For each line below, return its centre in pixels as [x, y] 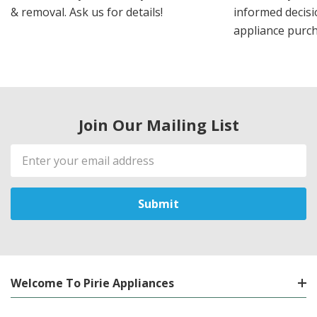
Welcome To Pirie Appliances [92, 283]
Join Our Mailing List [158, 124]
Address [33, 169]
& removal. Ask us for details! [87, 12]
